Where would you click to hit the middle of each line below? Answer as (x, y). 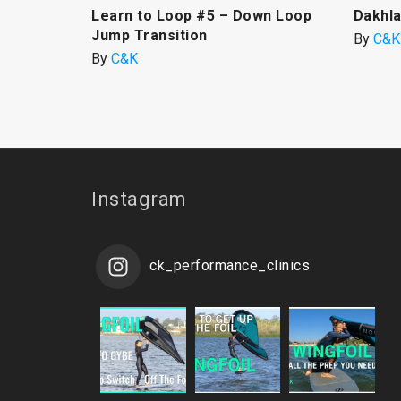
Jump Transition (149, 36)
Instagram (139, 200)
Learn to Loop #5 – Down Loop (201, 16)
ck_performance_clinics (230, 266)
